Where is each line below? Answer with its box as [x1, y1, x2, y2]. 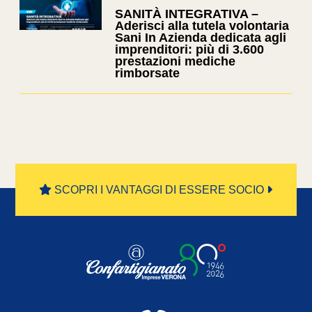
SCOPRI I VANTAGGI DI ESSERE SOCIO [52, 184, 267, 196]
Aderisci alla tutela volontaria [115, 19, 290, 33]
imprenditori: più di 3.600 [115, 42, 265, 57]
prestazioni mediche [115, 54, 236, 69]
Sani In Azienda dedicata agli [115, 31, 287, 45]
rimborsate [115, 66, 180, 81]
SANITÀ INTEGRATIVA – [115, 7, 259, 22]
